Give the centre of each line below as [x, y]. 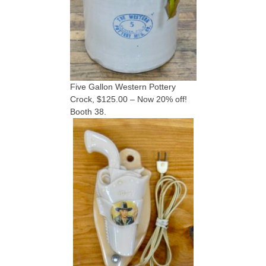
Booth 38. [88, 112]
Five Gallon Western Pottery [123, 87]
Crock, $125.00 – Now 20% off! [128, 99]
